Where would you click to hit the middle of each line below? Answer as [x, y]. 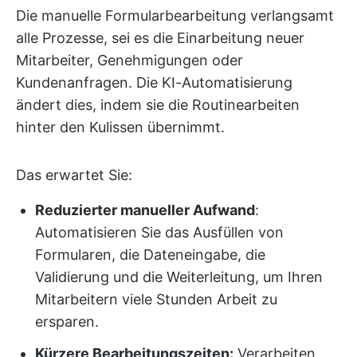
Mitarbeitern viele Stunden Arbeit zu [156, 299]
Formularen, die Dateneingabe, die [150, 255]
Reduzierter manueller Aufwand [145, 210]
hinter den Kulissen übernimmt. [120, 127]
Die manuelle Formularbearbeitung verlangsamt [175, 16]
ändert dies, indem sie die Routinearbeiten [158, 105]
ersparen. [67, 322]
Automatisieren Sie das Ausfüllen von [159, 232]
